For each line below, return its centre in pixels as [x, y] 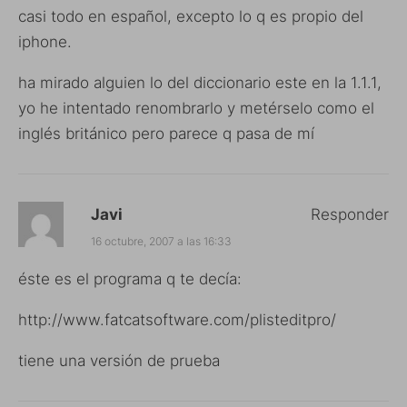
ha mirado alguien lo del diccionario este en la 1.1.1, [200, 82]
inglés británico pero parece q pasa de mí [166, 133]
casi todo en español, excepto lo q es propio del [191, 16]
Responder [350, 214]
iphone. [45, 41]
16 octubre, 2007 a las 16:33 [161, 241]
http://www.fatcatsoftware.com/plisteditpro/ [177, 319]
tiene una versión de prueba [119, 360]
